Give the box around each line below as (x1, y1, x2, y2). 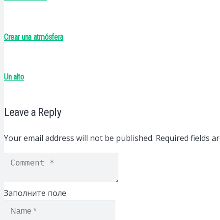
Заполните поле (4, 188, 66, 199)
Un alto (4, 72, 24, 82)
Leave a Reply (4, 105, 61, 118)
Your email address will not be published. (4, 132, 154, 143)
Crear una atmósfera (4, 32, 63, 42)
